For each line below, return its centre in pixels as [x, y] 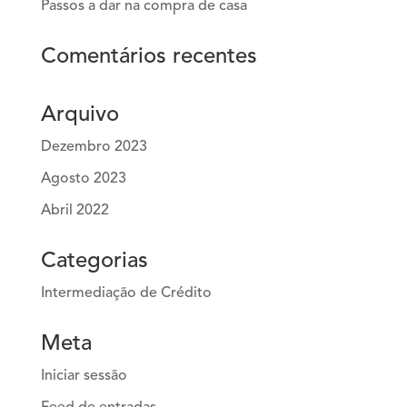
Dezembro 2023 [94, 147]
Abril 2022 [74, 210]
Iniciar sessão [84, 376]
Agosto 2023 [83, 179]
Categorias [94, 261]
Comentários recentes [149, 57]
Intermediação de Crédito [126, 293]
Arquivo [79, 115]
